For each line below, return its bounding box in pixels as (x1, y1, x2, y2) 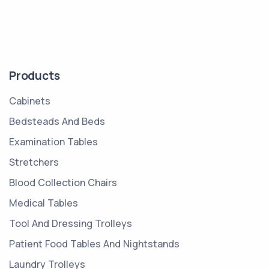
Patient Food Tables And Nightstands (9, 237, 180, 250)
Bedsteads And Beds (9, 114, 105, 128)
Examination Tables (9, 134, 98, 148)
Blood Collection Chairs (9, 175, 117, 189)
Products (9, 67, 60, 83)
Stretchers (9, 155, 59, 169)
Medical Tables (9, 196, 78, 210)
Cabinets (9, 94, 50, 107)
